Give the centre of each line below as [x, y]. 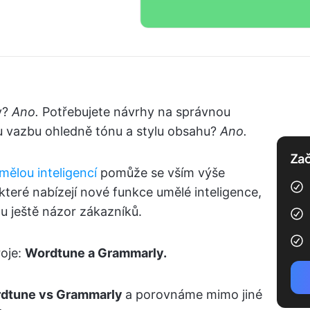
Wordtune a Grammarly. [96, 253]
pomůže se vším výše [161, 173]
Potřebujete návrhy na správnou [136, 112]
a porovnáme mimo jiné [194, 294]
